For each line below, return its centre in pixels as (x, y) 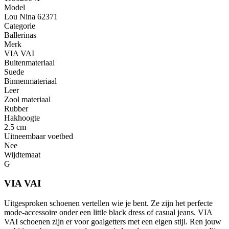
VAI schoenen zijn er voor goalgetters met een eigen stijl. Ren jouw (113, 222)
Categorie (20, 26)
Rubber (16, 108)
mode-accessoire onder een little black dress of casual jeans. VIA (108, 213)
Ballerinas (20, 35)
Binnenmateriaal (30, 81)
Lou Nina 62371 (31, 16)
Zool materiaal (27, 99)
